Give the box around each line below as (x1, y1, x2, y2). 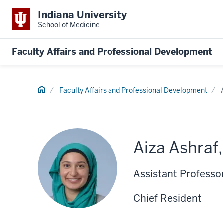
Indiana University (38, 8, 127, 21)
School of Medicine (38, 20, 100, 29)
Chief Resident (133, 191, 202, 205)
